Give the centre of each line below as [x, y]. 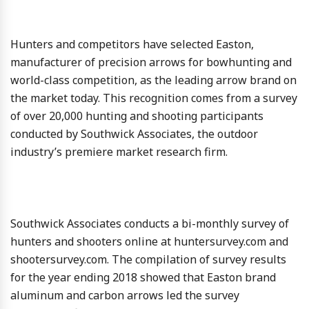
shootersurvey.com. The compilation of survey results [148, 259]
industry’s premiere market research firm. [119, 151]
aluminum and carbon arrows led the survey [125, 295]
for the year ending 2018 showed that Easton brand [143, 277]
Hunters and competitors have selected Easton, [132, 44]
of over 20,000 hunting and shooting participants [137, 116]
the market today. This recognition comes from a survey [154, 98]
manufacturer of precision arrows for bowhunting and [151, 62]
